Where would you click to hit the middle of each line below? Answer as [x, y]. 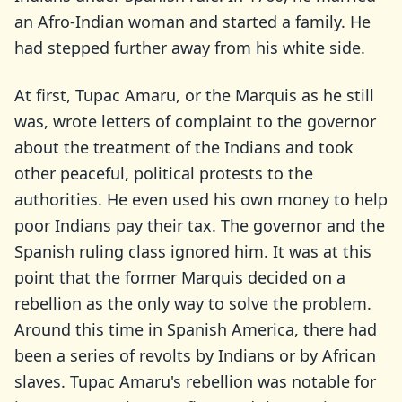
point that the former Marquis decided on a [180, 277]
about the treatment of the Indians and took [184, 147]
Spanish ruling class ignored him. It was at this [193, 251]
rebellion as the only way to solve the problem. [193, 303]
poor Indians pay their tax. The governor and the [200, 225]
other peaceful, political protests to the [164, 173]
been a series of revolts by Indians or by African [195, 355]
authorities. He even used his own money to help [201, 199]
